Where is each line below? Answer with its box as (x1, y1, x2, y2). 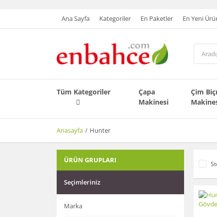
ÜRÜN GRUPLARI (64, 155, 116, 165)
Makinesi (139, 97, 169, 107)
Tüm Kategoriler (57, 87, 110, 97)
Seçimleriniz (64, 178, 100, 187)
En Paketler (140, 14, 173, 23)
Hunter (90, 126, 110, 135)
